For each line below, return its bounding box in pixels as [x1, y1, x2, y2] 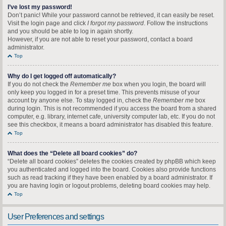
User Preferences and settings [8, 212, 104, 221]
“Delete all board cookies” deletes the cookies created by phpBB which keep [8, 158, 216, 165]
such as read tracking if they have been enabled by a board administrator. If [8, 174, 212, 181]
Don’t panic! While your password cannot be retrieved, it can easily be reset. [8, 12, 214, 19]
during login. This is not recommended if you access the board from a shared [8, 105, 216, 112]
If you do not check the [8, 81, 70, 88]
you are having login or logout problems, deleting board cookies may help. [8, 182, 210, 189]
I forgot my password [87, 20, 144, 27]
